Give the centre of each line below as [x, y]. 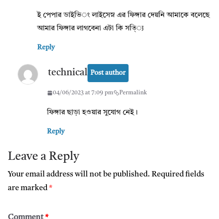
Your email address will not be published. [79, 174]
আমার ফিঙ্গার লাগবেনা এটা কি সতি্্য [90, 28]
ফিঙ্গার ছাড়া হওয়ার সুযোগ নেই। [92, 112]
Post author [108, 73]
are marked [28, 188]
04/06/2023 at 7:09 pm [83, 93]
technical [68, 73]
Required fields [178, 174]
